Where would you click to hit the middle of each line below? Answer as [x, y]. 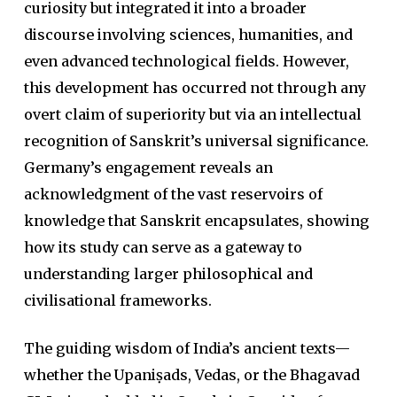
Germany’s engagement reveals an [148, 167]
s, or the [259, 375]
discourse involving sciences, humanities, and [188, 35]
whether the [69, 375]
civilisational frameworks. [117, 300]
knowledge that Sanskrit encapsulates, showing [196, 221]
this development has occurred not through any [195, 88]
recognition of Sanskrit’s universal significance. [196, 141]
